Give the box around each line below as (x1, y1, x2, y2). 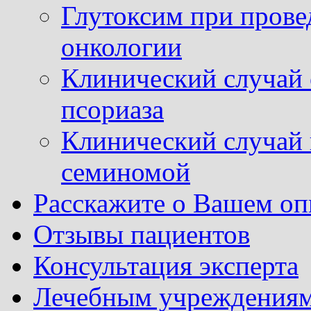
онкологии (61, 31, 182, 62)
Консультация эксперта (33, 250, 299, 280)
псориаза (61, 94, 164, 124)
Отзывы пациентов (33, 219, 250, 249)
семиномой (61, 156, 190, 187)
